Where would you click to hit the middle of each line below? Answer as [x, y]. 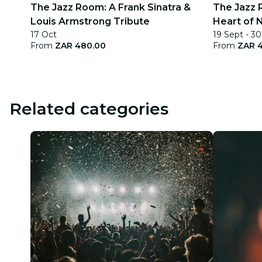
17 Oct [44, 35]
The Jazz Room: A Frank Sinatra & [111, 7]
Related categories [89, 109]
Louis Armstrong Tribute [90, 21]
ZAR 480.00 [80, 46]
